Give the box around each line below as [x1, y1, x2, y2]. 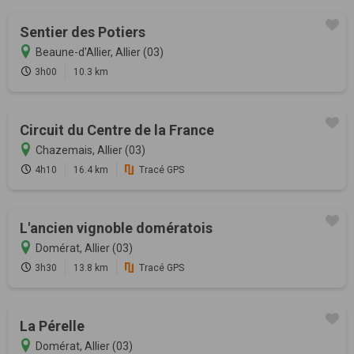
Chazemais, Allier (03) [36, 144, 145, 157]
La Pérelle [20, 318, 85, 335]
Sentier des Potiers [20, 24, 145, 41]
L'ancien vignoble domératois [20, 220, 213, 237]
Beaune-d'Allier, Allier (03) [36, 46, 164, 59]
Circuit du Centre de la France [20, 122, 214, 139]
